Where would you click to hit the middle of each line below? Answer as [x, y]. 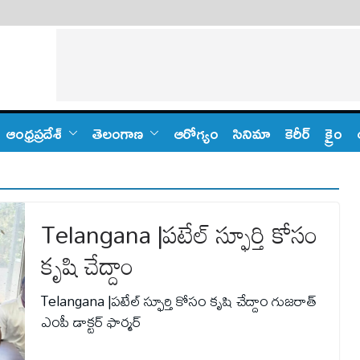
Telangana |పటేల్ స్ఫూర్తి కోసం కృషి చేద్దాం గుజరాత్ [178, 301]
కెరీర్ [298, 133]
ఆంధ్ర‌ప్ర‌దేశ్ [34, 133]
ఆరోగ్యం [196, 133]
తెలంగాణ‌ [118, 133]
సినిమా [252, 133]
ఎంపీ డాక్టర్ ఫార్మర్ [91, 322]
